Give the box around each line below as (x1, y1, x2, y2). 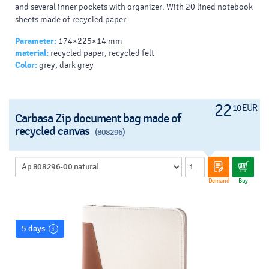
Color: (15, 59, 37, 70)
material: (15, 47, 49, 58)
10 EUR (232, 102, 257, 113)
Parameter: (15, 35, 56, 46)
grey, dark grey (39, 59, 94, 70)
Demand (208, 177, 229, 185)
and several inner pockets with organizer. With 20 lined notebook (15, 1, 253, 12)
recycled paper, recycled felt (50, 47, 154, 58)
